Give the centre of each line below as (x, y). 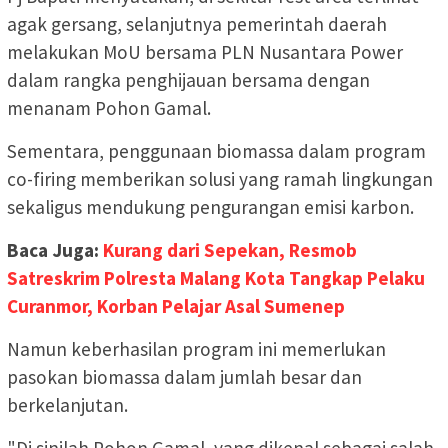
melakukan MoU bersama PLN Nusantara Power (205, 51)
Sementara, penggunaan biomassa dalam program (216, 150)
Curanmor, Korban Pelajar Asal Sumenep (176, 305)
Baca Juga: (55, 249)
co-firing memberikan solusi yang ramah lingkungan (220, 178)
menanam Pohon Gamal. (109, 107)
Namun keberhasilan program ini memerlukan (196, 348)
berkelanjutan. (67, 404)
